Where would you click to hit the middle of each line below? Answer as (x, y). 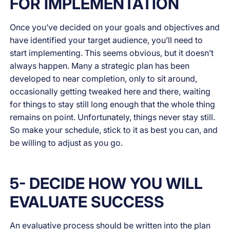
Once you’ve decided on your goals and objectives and (115, 27)
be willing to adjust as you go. (66, 142)
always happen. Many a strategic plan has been (100, 65)
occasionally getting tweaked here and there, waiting (110, 91)
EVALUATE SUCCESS (87, 202)
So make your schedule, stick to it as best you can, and (114, 130)
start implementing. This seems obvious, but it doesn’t (112, 53)
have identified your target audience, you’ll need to (107, 40)
